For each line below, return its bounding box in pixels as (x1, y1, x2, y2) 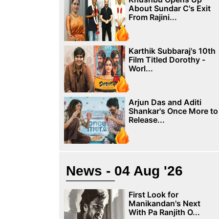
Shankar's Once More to (128, 106, 218, 116)
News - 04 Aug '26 (66, 163, 183, 178)
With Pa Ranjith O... (128, 207, 200, 217)
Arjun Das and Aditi (128, 97, 201, 107)
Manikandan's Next (128, 198, 200, 208)
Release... (128, 115, 165, 125)
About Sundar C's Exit (128, 3, 211, 13)
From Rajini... (128, 12, 177, 22)
